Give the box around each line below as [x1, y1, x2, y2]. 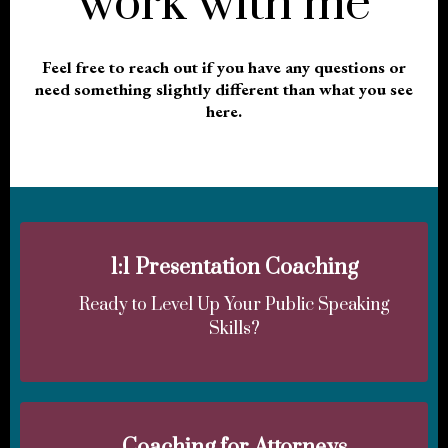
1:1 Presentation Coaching [110, 253, 358, 281]
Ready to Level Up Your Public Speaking [78, 293, 390, 316]
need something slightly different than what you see [35, 77, 413, 100]
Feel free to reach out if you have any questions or [42, 55, 406, 78]
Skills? [208, 317, 260, 340]
